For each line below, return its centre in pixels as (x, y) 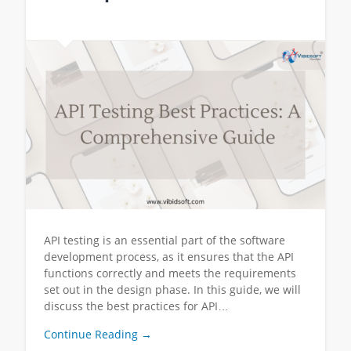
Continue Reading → (98, 335)
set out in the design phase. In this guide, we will (172, 289)
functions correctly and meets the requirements (170, 273)
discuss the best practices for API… (136, 306)
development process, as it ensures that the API (168, 256)
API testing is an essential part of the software (164, 240)
